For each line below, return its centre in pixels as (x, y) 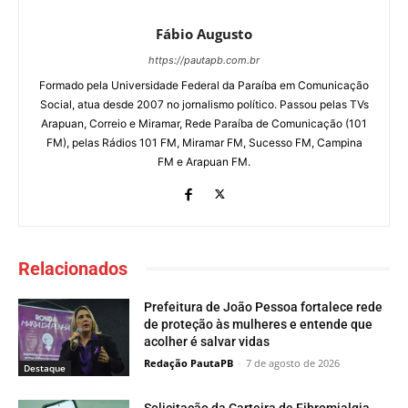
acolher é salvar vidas (207, 341)
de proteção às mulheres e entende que (259, 324)
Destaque (45, 368)
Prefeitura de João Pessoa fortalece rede (264, 306)
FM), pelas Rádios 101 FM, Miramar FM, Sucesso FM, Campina (204, 142)
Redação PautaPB (189, 362)
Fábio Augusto (204, 33)
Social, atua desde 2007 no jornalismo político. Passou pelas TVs (204, 104)
